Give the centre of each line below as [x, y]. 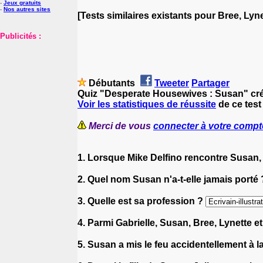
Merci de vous [121, 126]
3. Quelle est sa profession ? [141, 201]
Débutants [112, 83]
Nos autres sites [27, 9]
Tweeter [172, 83]
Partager [210, 83]
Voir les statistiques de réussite [147, 104]
